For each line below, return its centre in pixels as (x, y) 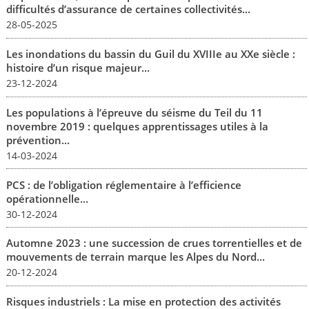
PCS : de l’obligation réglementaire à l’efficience (123, 185)
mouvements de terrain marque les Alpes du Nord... (135, 257)
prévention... (38, 140)
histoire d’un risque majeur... (78, 68)
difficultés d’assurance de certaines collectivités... (128, 9)
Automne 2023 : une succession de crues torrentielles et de (154, 243)
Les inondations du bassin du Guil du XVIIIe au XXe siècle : (150, 54)
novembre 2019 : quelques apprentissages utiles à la (137, 126)
